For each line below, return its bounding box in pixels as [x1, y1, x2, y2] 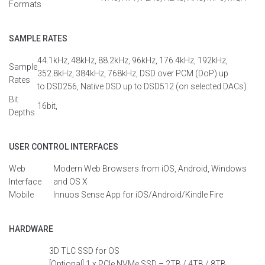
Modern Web [53, 164, 102, 173]
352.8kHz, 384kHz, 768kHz [37, 69, 136, 78]
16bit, [37, 101, 59, 111]
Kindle [185, 190, 208, 199]
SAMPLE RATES [9, 34, 67, 43]
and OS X [53, 177, 88, 186]
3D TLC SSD [49, 246, 93, 256]
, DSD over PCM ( [136, 69, 198, 78]
